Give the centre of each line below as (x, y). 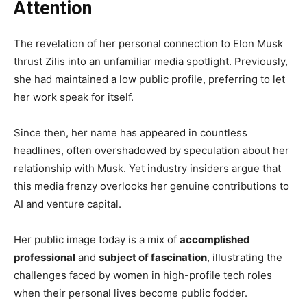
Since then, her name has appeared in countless (131, 133)
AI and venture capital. (67, 204)
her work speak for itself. (74, 97)
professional (45, 258)
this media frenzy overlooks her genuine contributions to (151, 186)
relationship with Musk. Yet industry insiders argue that (147, 169)
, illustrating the (245, 258)
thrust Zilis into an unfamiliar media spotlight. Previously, (151, 62)
